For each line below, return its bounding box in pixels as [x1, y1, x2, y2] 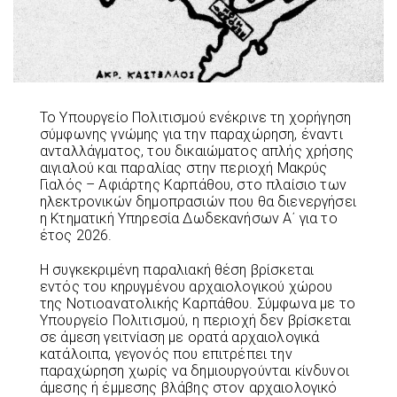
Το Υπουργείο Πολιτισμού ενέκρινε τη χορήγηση [40, 108, 352, 126]
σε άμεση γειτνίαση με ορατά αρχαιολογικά [40, 328, 320, 346]
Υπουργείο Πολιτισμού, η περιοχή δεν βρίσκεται [40, 311, 352, 329]
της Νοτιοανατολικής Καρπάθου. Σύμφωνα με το [40, 294, 355, 312]
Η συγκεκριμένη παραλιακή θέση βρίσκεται [40, 261, 315, 278]
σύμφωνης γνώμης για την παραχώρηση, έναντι [40, 125, 343, 143]
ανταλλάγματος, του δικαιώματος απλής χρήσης [40, 142, 354, 160]
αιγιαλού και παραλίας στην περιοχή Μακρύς [40, 159, 328, 176]
